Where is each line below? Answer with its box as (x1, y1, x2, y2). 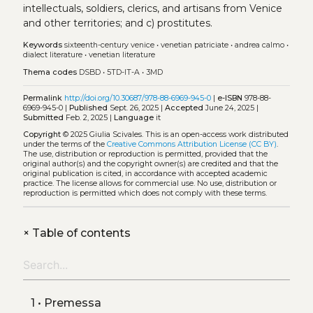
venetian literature (88, 50, 155, 60)
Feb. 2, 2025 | (63, 112, 114, 122)
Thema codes (22, 68, 77, 78)
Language (113, 112, 154, 122)
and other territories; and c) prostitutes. (22, 17, 212, 30)
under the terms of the (22, 140, 107, 150)
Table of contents (29, 226, 131, 240)
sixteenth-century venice (64, 41, 154, 50)
